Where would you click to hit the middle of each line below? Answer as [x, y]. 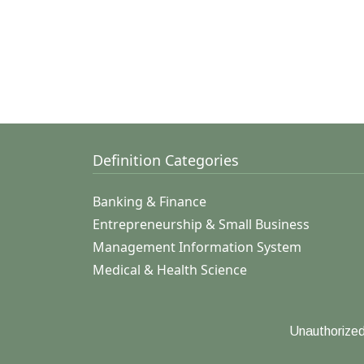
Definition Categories [166, 160]
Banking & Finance [149, 201]
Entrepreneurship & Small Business [201, 224]
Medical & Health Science [170, 270]
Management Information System [197, 247]
